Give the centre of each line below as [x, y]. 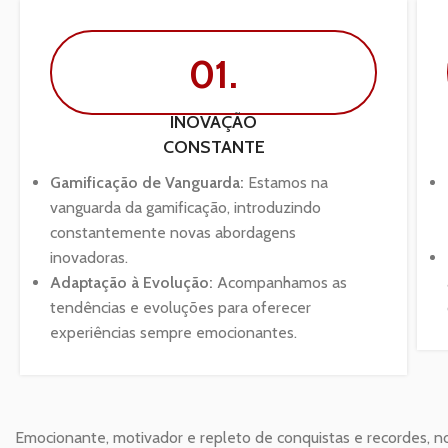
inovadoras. [89, 257]
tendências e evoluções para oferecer [180, 307]
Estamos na [286, 182]
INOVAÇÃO [214, 121]
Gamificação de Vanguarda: [147, 182]
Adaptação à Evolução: [131, 282]
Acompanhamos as [280, 282]
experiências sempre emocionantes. [173, 332]
